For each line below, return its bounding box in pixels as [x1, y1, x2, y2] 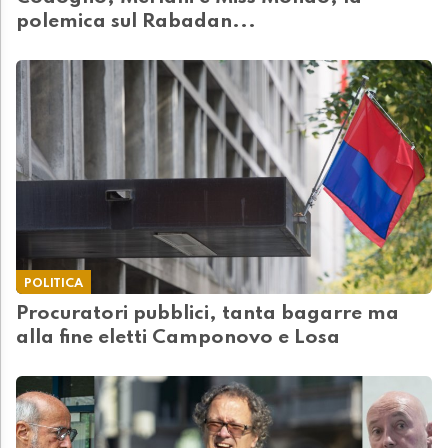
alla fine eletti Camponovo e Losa [16, 327, 340, 348]
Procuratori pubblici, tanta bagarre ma [16, 303, 399, 324]
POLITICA [24, 276, 83, 290]
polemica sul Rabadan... [16, 11, 256, 32]
